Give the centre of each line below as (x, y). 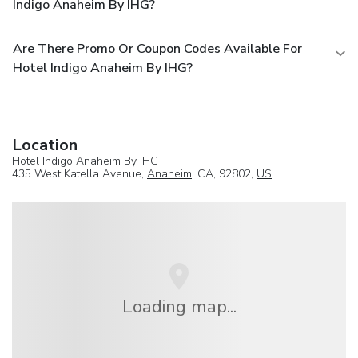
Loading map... (179, 306)
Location (45, 145)
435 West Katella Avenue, (80, 173)
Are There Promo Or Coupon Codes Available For (157, 48)
